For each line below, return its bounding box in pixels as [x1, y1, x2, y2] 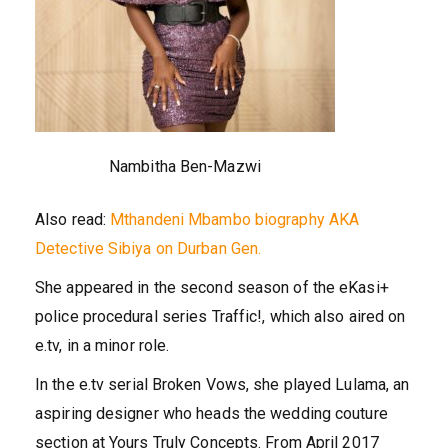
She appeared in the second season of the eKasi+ [35, 278, 389, 298]
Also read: [35, 210, 111, 230]
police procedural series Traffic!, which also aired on [35, 307, 406, 327]
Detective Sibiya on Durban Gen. [35, 239, 262, 259]
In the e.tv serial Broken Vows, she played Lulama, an [35, 375, 410, 395]
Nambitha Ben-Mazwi [109, 157, 261, 177]
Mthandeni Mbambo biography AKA [110, 210, 360, 230]
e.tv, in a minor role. [35, 336, 170, 356]
